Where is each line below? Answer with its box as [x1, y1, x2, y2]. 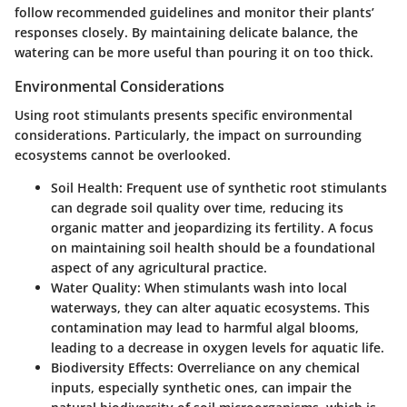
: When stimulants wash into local [137, 279, 347, 297]
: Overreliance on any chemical [170, 359, 360, 377]
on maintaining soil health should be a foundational [51, 239, 375, 257]
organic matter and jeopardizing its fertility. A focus [51, 219, 373, 237]
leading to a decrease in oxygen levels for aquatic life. [51, 339, 384, 357]
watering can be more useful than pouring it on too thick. [15, 44, 373, 62]
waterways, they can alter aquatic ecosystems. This [51, 299, 370, 317]
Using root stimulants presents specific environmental [15, 106, 352, 124]
